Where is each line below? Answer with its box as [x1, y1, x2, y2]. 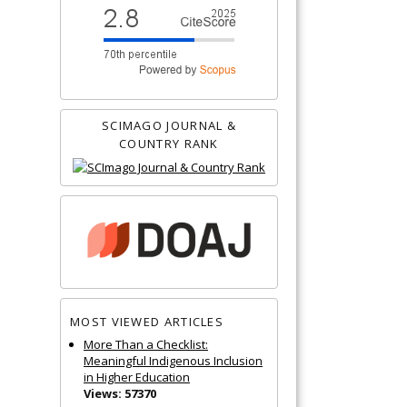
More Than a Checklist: [84, 335, 208, 352]
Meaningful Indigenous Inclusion [84, 352, 263, 369]
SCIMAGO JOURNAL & [101, 116, 237, 134]
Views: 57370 [84, 384, 156, 402]
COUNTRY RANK [119, 134, 219, 152]
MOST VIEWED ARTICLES [70, 313, 223, 331]
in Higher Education [84, 368, 190, 385]
